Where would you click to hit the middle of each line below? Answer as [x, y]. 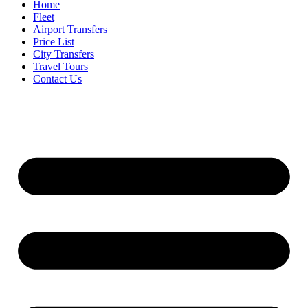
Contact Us [57, 78]
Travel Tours [60, 66]
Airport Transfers [70, 29]
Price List [54, 41]
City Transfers [64, 54]
